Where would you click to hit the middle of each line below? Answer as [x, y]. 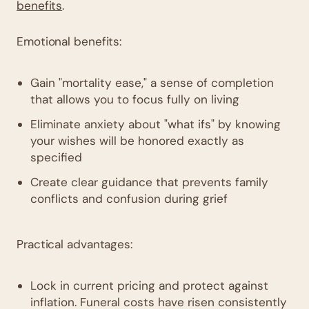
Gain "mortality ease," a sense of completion [152, 82]
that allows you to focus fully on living [135, 99]
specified [56, 157]
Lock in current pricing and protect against [149, 285]
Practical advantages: [74, 244]
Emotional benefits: [69, 41]
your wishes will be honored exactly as [137, 140]
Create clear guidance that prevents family [149, 182]
